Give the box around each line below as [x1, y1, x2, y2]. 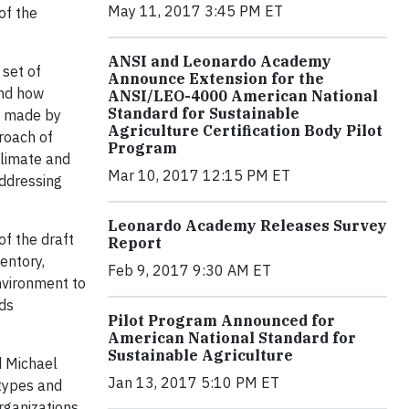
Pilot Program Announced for [108, 311, 335, 330]
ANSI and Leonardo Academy [108, 52, 331, 71]
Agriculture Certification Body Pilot [108, 121, 383, 141]
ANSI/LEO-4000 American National [108, 87, 378, 106]
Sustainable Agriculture [108, 346, 293, 365]
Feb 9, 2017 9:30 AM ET [108, 261, 271, 280]
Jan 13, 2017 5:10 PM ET [108, 373, 279, 393]
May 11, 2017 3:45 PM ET [108, 2, 283, 21]
